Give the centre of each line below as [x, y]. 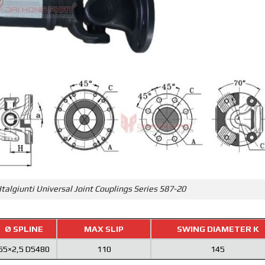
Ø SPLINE [24, 229]
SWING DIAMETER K [218, 229]
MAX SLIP [104, 229]
